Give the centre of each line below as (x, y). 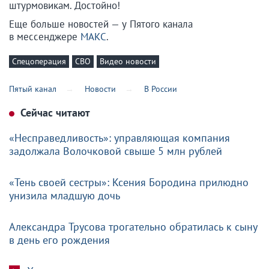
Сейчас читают (54, 113)
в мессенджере (45, 36)
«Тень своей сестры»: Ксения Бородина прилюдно (129, 183)
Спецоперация (39, 61)
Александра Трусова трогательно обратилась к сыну (133, 227)
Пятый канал (33, 89)
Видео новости (128, 61)
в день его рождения (59, 240)
